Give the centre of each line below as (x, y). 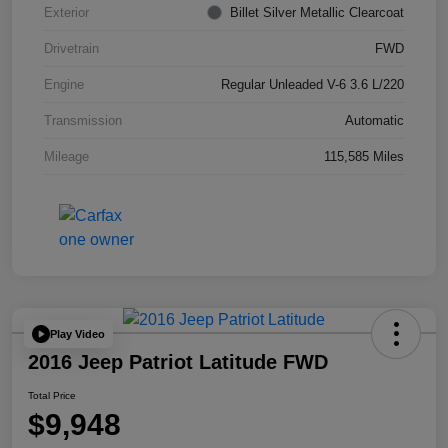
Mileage (66, 157)
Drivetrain (71, 49)
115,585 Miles (364, 157)
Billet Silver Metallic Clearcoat (317, 13)
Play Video (77, 333)
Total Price (52, 396)
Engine (64, 85)
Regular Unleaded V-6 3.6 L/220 (312, 85)
